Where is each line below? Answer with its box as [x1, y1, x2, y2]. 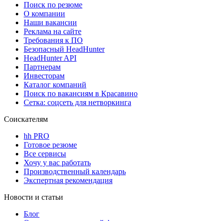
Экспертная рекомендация [24, 176, 112, 184]
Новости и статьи [4, 192, 63, 201]
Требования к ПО [24, 36, 83, 44]
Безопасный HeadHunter [24, 44, 105, 53]
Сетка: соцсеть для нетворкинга [24, 98, 131, 107]
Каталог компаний [24, 80, 86, 89]
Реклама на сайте [24, 27, 81, 36]
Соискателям [4, 114, 48, 123]
